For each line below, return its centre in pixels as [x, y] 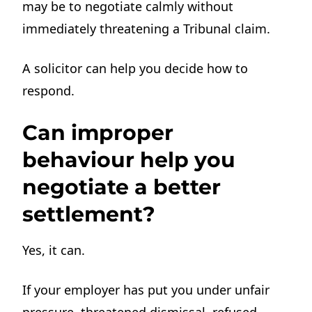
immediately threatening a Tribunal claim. [147, 28]
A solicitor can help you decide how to [135, 68]
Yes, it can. [54, 250]
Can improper [98, 133]
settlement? [89, 214]
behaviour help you [129, 160]
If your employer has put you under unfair [146, 290]
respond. [49, 91]
